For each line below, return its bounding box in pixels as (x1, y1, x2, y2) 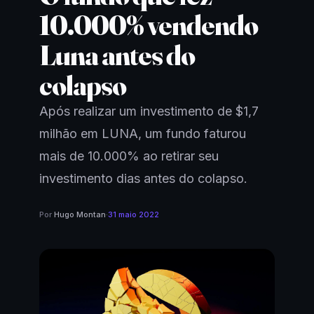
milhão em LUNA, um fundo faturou (39, 126, 246, 141)
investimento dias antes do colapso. (39, 171, 247, 186)
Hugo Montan (54, 210, 106, 219)
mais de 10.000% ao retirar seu (39, 149, 219, 163)
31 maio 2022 (108, 210, 159, 219)
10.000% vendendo (39, 8, 258, 42)
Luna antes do (39, 38, 195, 72)
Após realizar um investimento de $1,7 (39, 104, 259, 118)
